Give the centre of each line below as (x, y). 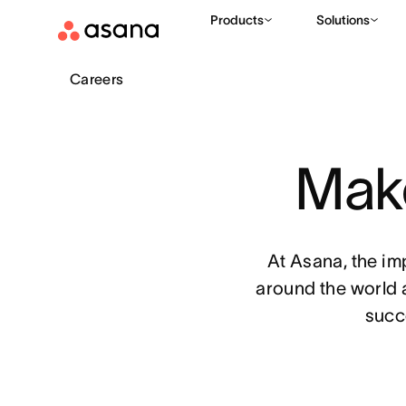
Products (237, 20)
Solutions (343, 20)
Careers (97, 79)
